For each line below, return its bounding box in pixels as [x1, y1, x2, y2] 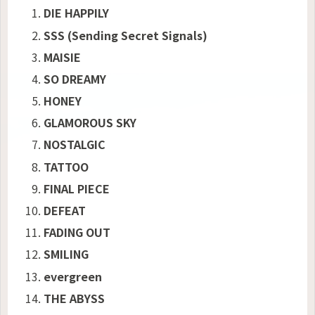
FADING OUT [44, 224, 111, 241]
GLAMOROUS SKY [44, 114, 137, 131]
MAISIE [44, 48, 82, 65]
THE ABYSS [44, 289, 105, 307]
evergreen [44, 267, 103, 285]
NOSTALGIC [44, 136, 106, 153]
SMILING [44, 245, 89, 263]
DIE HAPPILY [44, 4, 110, 22]
